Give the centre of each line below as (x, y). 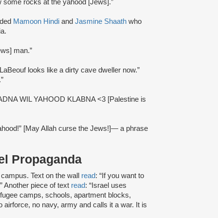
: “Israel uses (106, 185)
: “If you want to (120, 175)
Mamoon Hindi (36, 21)
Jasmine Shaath (101, 21)
